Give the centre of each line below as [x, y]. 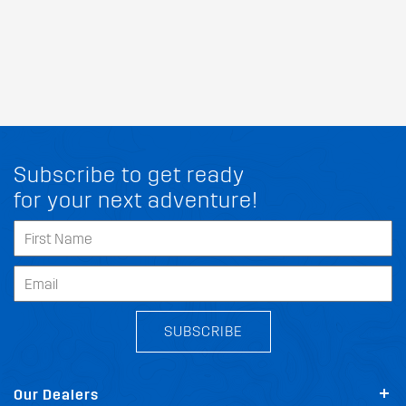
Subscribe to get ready [129, 175]
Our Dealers [56, 395]
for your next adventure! [136, 200]
